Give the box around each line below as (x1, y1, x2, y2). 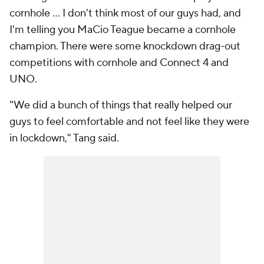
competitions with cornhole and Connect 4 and (9, 56, 229, 70)
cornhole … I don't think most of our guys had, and (9, 6, 241, 20)
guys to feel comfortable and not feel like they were (9, 115, 249, 128)
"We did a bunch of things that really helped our (9, 98, 232, 112)
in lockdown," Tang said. (9, 131, 119, 145)
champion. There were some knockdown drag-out (9, 39, 240, 53)
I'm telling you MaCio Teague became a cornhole (9, 23, 236, 37)
